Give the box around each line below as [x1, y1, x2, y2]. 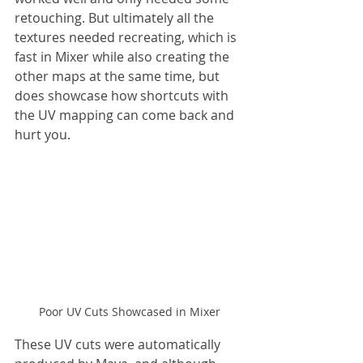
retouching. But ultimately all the [15, 8, 217, 27]
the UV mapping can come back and [15, 105, 237, 124]
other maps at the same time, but [15, 66, 223, 85]
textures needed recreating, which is [15, 28, 240, 46]
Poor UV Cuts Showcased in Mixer [39, 304, 220, 320]
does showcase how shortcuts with [15, 86, 232, 105]
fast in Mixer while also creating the [15, 47, 233, 66]
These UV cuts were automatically [15, 335, 224, 354]
